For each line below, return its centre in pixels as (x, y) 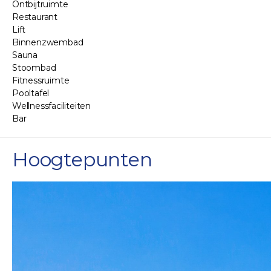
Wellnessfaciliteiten (51, 106)
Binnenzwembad (48, 43)
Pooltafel (31, 93)
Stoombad (34, 68)
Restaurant (35, 17)
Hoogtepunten (82, 160)
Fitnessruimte (41, 81)
